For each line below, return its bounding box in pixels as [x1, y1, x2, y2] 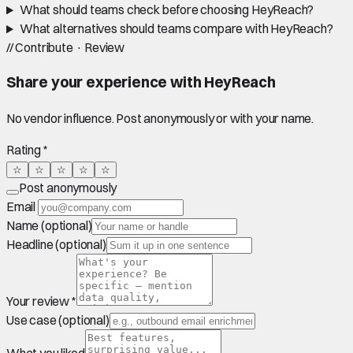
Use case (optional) [6, 311, 110, 328]
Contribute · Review [13, 39, 125, 56]
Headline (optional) [6, 236, 106, 252]
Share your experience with [6, 73, 205, 92]
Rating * [6, 141, 48, 158]
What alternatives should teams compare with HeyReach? [19, 20, 333, 37]
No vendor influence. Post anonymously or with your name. [6, 110, 314, 126]
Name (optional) [6, 217, 92, 233]
